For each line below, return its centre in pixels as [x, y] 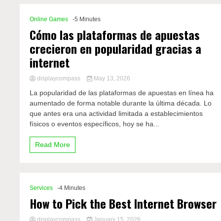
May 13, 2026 [111, 78]
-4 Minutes [72, 188]
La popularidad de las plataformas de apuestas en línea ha [122, 93]
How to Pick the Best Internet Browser [123, 203]
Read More [53, 145]
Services [41, 188]
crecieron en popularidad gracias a [116, 48]
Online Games [49, 19]
